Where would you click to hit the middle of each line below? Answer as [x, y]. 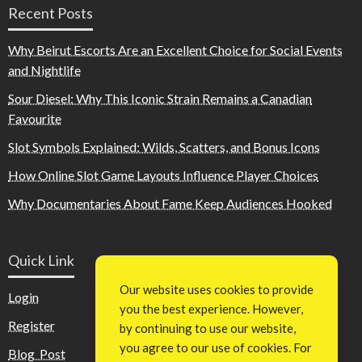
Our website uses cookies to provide [217, 289]
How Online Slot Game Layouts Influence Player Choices [163, 175]
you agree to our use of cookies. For [216, 347]
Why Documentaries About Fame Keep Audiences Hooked [170, 204]
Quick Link [41, 261]
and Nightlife [44, 70]
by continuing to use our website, [208, 328]
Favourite [35, 119]
